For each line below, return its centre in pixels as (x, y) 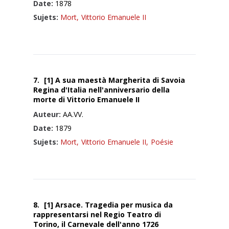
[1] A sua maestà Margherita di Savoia (114, 80)
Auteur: (47, 114)
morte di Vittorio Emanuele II (86, 99)
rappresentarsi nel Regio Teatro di (97, 214)
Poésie (162, 142)
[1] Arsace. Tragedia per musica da (108, 205)
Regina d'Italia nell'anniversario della (101, 90)
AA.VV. (72, 114)
